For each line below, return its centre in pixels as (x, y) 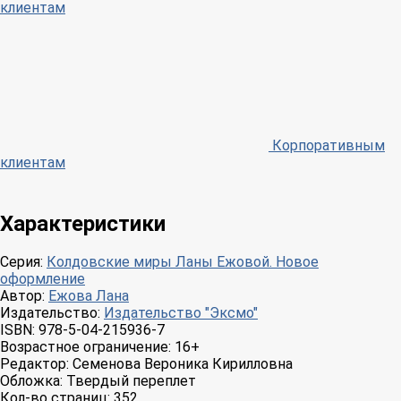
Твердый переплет (131, 381)
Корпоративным (327, 145)
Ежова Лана (89, 296)
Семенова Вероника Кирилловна (183, 364)
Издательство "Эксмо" (181, 313)
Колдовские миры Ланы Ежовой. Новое (183, 262)
